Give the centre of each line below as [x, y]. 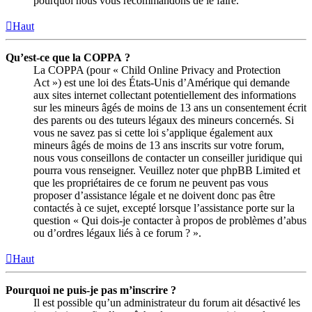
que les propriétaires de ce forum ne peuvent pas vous [151, 182]
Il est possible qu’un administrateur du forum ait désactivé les [167, 302]
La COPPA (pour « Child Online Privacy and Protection [157, 70]
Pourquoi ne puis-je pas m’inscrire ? [91, 290]
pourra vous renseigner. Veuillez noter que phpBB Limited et [167, 170]
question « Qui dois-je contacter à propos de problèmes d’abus [170, 220]
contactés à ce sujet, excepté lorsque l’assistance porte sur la [164, 208]
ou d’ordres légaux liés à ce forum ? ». [117, 233]
